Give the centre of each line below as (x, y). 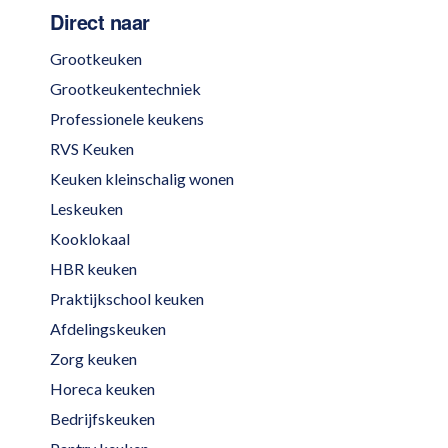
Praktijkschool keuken (127, 298)
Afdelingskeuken (108, 328)
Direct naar (100, 21)
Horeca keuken (102, 388)
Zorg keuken (93, 358)
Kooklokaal (90, 238)
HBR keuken (93, 268)
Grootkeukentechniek (125, 88)
